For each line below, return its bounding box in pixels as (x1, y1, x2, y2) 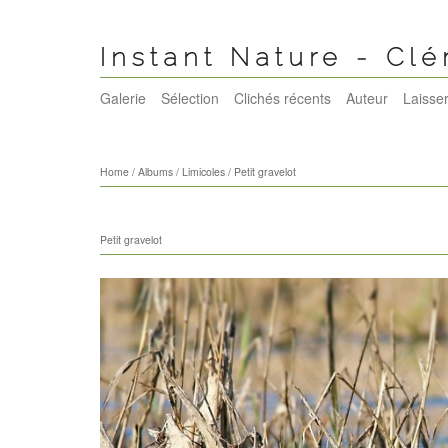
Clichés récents (233, 88, 331, 109)
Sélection (160, 88, 219, 109)
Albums (137, 164, 173, 180)
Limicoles (181, 164, 225, 180)
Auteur (345, 88, 388, 109)
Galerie (99, 88, 146, 109)
